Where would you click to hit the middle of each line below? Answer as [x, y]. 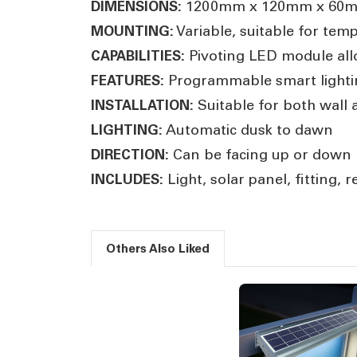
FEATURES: [127, 80]
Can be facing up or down [260, 154]
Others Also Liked [157, 248]
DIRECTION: [130, 154]
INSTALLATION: [142, 105]
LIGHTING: [127, 129]
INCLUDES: [127, 179]
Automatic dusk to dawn [248, 129]
